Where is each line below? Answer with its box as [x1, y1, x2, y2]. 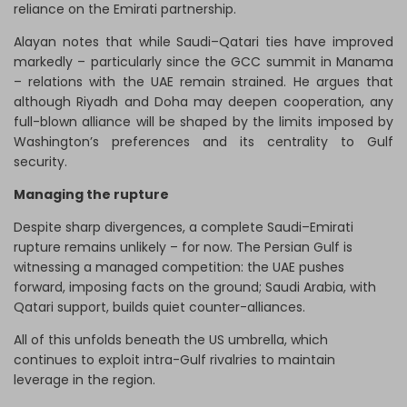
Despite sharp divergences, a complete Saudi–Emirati [14, 218, 353, 237]
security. [14, 153, 67, 172]
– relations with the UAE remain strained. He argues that [14, 73, 393, 92]
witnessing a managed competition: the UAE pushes [14, 258, 344, 277]
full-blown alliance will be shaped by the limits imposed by [14, 113, 393, 132]
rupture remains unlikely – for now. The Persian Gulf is [14, 238, 352, 257]
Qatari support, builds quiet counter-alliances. [14, 298, 309, 317]
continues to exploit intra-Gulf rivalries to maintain [14, 351, 335, 370]
